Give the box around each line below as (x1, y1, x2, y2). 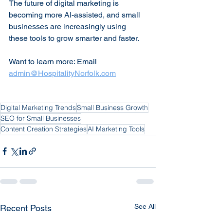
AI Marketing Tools (88, 124, 145, 133)
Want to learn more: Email (9, 56, 99, 66)
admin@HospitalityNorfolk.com (9, 68, 116, 78)
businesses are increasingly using (9, 21, 128, 31)
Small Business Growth (77, 103, 148, 112)
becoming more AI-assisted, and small (9, 10, 142, 19)
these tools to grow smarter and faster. (9, 33, 141, 43)
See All (134, 202, 156, 210)
